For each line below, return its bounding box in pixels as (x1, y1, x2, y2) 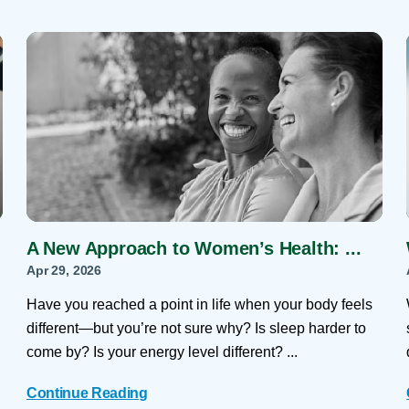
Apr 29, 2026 (26, 263, 102, 278)
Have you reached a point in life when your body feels (26, 296, 372, 312)
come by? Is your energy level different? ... (26, 343, 298, 360)
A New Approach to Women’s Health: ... (26, 238, 362, 259)
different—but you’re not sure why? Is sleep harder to (26, 320, 366, 336)
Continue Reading (26, 385, 148, 402)
